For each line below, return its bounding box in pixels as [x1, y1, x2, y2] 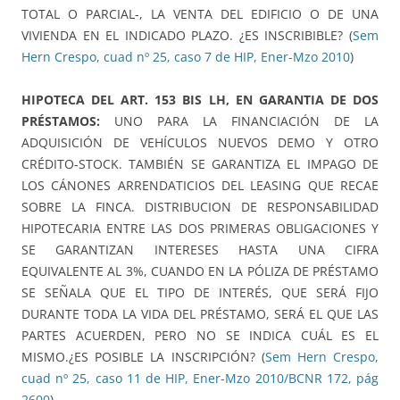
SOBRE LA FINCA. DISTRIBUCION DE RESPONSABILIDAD [21, 198, 379, 216]
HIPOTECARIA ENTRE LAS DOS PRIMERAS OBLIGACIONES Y [21, 220, 379, 237]
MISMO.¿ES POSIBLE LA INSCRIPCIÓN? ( [21, 348, 265, 366]
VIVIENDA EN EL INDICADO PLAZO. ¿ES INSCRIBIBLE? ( [21, 27, 353, 45]
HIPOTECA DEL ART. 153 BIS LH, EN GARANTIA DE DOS [21, 91, 379, 109]
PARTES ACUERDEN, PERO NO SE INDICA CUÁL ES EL [21, 327, 379, 345]
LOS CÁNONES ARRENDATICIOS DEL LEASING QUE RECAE [21, 177, 379, 195]
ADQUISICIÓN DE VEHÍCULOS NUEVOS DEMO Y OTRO [21, 134, 379, 152]
